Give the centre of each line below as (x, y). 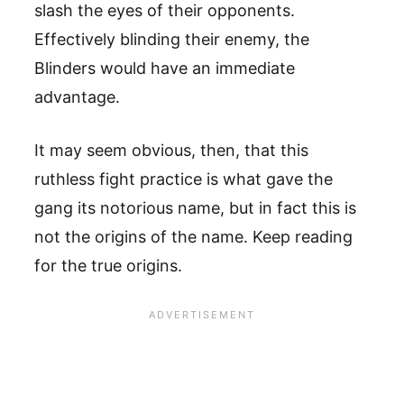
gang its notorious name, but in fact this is (195, 207)
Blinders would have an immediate (165, 68)
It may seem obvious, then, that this (171, 150)
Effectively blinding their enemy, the (172, 39)
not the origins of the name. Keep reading (193, 236)
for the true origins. (108, 265)
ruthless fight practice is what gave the (184, 179)
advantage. (79, 96)
